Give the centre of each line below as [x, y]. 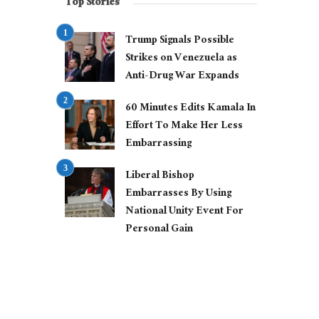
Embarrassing [158, 145]
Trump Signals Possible [180, 41]
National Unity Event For [184, 212]
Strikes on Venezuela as [181, 59]
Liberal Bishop [160, 177]
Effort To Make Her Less [184, 127]
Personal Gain [159, 230]
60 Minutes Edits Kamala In [190, 109]
